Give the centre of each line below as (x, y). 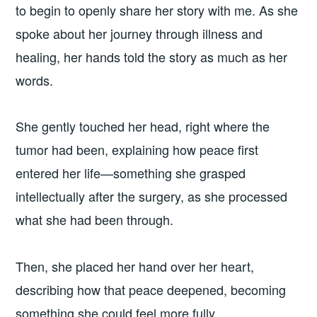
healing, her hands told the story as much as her (152, 56)
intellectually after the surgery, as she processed (152, 196)
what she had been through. (97, 220)
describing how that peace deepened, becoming (151, 289)
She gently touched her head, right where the (143, 126)
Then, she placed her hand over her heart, (135, 266)
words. (35, 80)
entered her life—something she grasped (131, 173)
